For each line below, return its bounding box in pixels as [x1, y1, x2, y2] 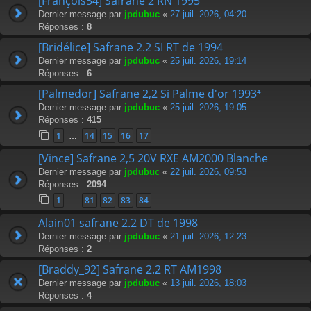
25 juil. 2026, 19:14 [170, 56, 246, 67]
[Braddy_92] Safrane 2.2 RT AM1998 [38, 262, 221, 278]
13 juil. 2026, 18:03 [170, 278, 246, 289]
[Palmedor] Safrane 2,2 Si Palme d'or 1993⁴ [38, 86, 261, 102]
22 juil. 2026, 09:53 [170, 167, 246, 178]
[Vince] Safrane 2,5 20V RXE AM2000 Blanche [38, 151, 268, 167]
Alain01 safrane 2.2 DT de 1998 [38, 215, 198, 231]
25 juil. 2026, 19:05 [170, 102, 246, 113]
